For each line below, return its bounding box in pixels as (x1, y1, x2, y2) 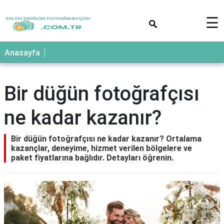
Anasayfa (4, 48, 40, 57)
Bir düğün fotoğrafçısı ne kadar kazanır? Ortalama (11, 134, 201, 143)
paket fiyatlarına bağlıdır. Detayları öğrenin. (11, 153, 173, 162)
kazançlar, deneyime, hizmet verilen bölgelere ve (11, 143, 192, 153)
